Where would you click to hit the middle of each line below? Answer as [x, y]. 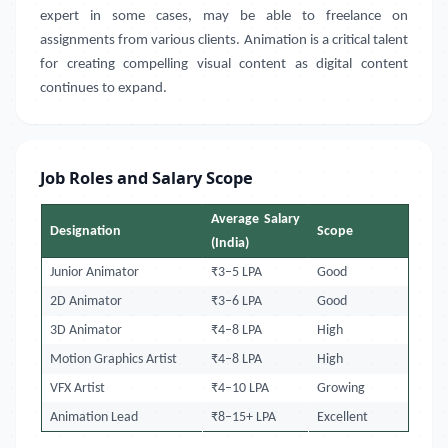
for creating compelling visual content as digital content [224, 64]
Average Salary [256, 219]
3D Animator [86, 330]
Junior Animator [95, 272]
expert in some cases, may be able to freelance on [224, 16]
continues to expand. [103, 88]
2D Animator [86, 301]
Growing [341, 388]
